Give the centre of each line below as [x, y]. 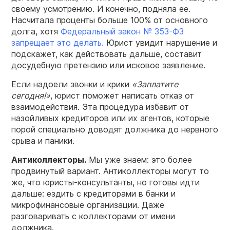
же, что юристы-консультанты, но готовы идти [106, 183]
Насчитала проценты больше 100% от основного [110, 20]
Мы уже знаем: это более [139, 160]
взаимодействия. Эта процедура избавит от [100, 107]
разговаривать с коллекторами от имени [93, 216]
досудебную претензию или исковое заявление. [111, 65]
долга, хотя [35, 32]
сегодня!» [31, 96]
